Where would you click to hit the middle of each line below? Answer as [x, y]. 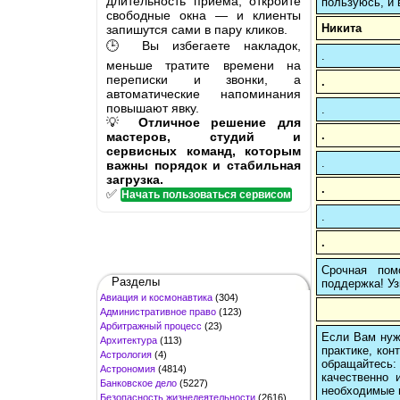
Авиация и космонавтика [156, 297]
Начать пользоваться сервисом [206, 194]
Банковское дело [138, 383]
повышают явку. [153, 108]
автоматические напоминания [204, 93]
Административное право [158, 311]
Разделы [136, 281]
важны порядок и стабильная [204, 165]
